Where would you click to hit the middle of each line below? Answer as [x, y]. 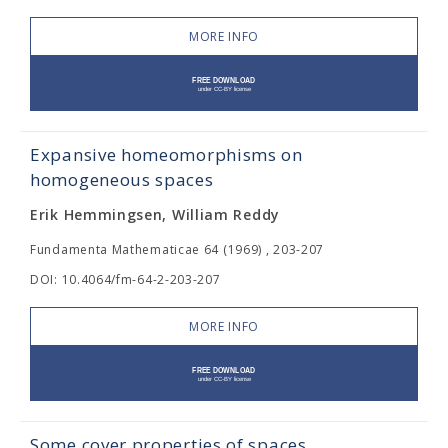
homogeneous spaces [122, 179]
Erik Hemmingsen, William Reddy [155, 214]
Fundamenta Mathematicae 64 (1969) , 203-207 [177, 249]
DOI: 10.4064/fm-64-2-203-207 [125, 279]
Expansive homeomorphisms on [166, 154]
